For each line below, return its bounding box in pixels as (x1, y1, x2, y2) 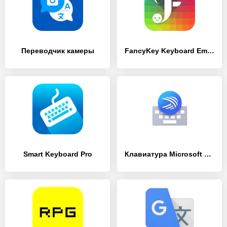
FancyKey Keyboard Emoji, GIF (207, 47, 214, 55)
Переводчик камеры (21, 47, 94, 55)
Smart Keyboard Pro (23, 150, 92, 158)
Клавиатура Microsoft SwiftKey (204, 150, 211, 158)
